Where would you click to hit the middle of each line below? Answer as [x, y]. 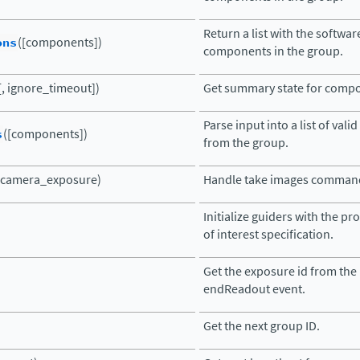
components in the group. [273, 51]
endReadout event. [254, 289]
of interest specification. [268, 234]
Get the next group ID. [262, 326]
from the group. [246, 143]
